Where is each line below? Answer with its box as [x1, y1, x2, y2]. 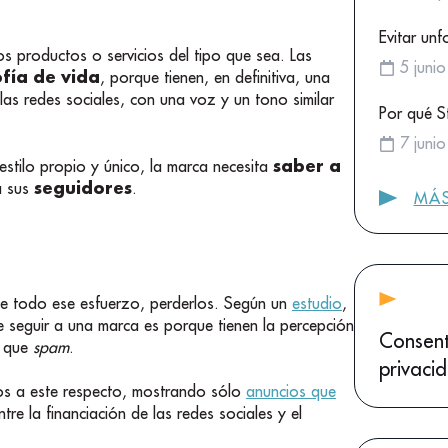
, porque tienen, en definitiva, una [100, 67, 330, 88]
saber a [273, 154, 341, 176]
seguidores [34, 176, 132, 198]
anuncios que [246, 380, 336, 401]
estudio [292, 292, 342, 313]
